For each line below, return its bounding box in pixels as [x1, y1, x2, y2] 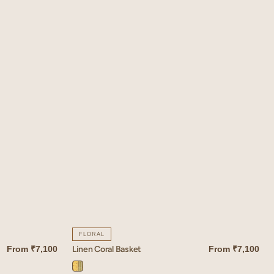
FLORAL [79, 231, 105, 238]
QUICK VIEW [72, 262, 110, 270]
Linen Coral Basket [72, 243, 141, 254]
